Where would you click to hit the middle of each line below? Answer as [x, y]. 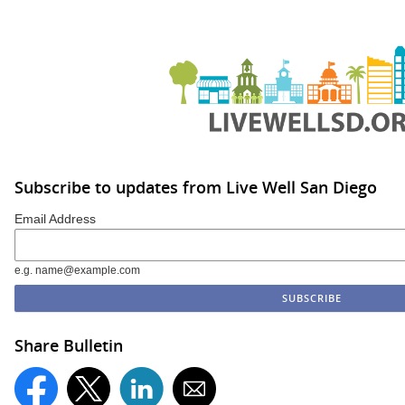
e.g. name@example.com [77, 270]
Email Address [55, 219]
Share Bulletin [69, 345]
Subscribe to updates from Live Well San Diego [196, 188]
